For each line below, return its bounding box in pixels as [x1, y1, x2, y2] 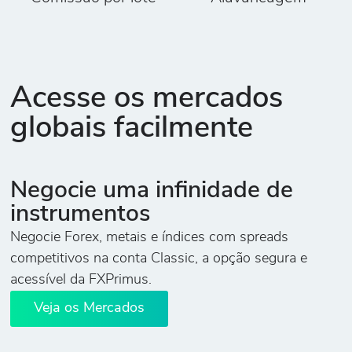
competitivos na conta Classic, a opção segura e [10, 251, 308, 267]
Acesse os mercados [10, 83, 284, 115]
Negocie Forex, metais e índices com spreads [10, 230, 289, 246]
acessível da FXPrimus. [10, 273, 152, 288]
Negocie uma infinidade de [10, 179, 294, 204]
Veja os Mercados [34, 301, 145, 317]
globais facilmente [10, 113, 254, 145]
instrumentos [10, 203, 151, 228]
